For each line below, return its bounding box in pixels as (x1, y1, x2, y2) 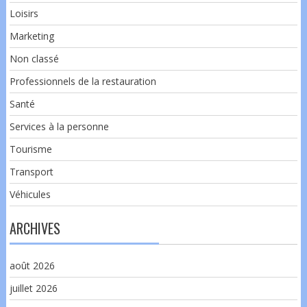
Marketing (9, 29, 54, 42)
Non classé (9, 51, 59, 65)
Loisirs (9, 6, 38, 20)
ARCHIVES (9, 217, 60, 238)
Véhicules (9, 187, 51, 201)
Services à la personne (9, 119, 109, 133)
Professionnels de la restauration (9, 74, 156, 88)
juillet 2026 (9, 281, 58, 295)
